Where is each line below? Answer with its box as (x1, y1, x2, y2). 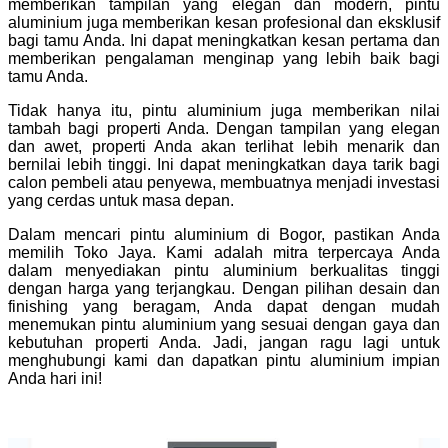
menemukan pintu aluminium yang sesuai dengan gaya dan (8, 315, 440, 333)
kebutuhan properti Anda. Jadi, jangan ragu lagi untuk (8, 333, 440, 351)
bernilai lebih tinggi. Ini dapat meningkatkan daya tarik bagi (8, 155, 440, 173)
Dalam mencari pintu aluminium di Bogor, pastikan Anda (8, 225, 440, 243)
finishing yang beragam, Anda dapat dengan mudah (8, 297, 440, 315)
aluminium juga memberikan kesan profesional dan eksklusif (8, 13, 440, 31)
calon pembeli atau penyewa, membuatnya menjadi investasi (8, 173, 440, 191)
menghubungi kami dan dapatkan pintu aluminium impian (8, 351, 440, 369)
